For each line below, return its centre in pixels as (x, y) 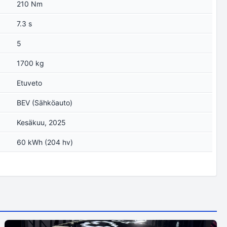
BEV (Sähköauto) (45, 103)
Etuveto (30, 83)
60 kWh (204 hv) (45, 142)
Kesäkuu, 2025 (42, 122)
